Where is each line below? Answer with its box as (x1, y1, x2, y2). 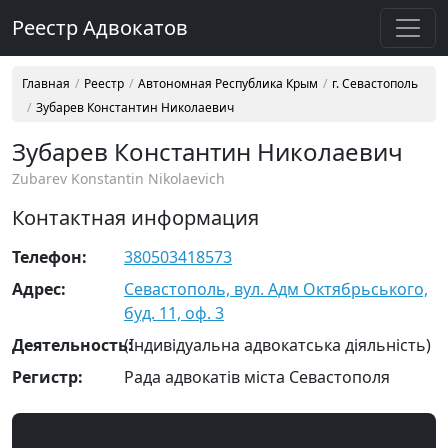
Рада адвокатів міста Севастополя (124, 366, 390, 388)
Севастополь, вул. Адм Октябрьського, (124, 278, 428, 300)
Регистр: (12, 366, 83, 388)
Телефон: (12, 246, 87, 268)
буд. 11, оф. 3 (124, 302, 224, 324)
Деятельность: (12, 334, 133, 356)
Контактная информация (12, 204, 259, 231)
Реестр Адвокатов (12, 14, 188, 41)
